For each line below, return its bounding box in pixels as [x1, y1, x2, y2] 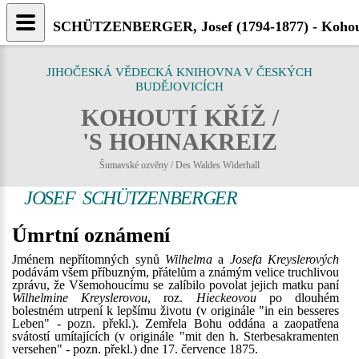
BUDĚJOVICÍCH [135, 80, 224, 93]
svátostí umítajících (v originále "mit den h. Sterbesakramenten [12, 329, 339, 343]
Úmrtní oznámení [12, 224, 170, 247]
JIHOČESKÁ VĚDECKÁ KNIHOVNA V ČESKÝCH [46, 66, 313, 79]
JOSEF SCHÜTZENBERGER [24, 188, 237, 208]
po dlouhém [256, 291, 340, 305]
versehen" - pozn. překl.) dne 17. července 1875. [12, 342, 258, 356]
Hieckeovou [196, 291, 256, 305]
